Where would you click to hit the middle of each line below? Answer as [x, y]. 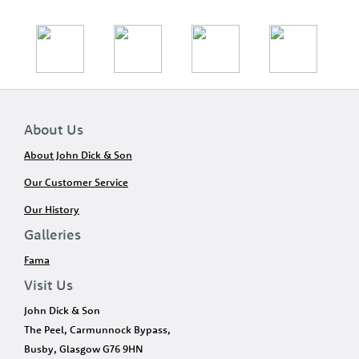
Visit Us [48, 285]
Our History [52, 209]
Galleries [52, 234]
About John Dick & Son [78, 155]
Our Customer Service [76, 182]
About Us [54, 129]
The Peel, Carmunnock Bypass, [97, 329]
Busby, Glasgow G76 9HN [84, 349]
